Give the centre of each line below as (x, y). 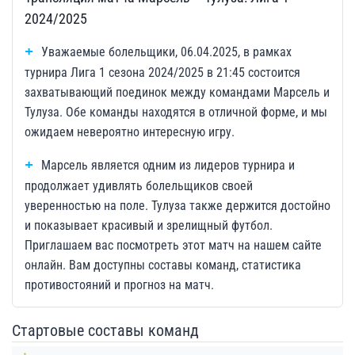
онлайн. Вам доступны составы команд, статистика (163, 265)
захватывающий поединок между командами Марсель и (177, 92)
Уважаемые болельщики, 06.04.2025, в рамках (166, 52)
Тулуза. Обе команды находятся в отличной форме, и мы (176, 112)
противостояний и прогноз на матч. (119, 285)
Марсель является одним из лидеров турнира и (168, 165)
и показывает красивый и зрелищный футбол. (149, 225)
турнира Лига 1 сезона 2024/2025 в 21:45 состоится (162, 73)
